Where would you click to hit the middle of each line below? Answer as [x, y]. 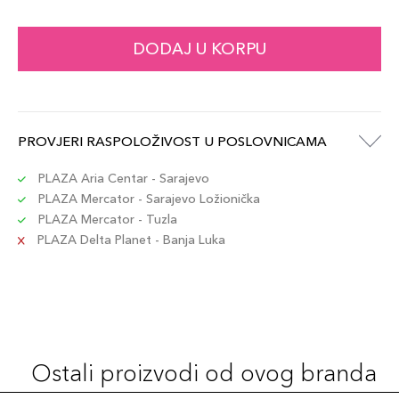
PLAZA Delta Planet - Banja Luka [130, 240]
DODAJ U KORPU [199, 49]
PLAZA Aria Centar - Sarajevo [122, 178]
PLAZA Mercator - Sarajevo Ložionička [147, 199]
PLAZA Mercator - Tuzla [106, 219]
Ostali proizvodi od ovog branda [204, 373]
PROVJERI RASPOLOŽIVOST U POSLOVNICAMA [172, 141]
